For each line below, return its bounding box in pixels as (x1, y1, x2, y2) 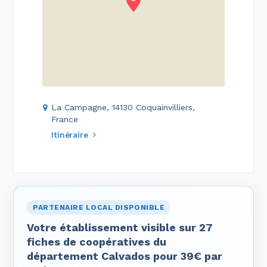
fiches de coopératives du (27, 235, 167, 248)
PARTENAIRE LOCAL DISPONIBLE (33, 203, 165, 212)
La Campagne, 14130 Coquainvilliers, (51, 102, 195, 112)
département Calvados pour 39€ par (27, 249, 223, 262)
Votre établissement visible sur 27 (27, 221, 213, 234)
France (51, 114, 79, 124)
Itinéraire (51, 129, 88, 139)
